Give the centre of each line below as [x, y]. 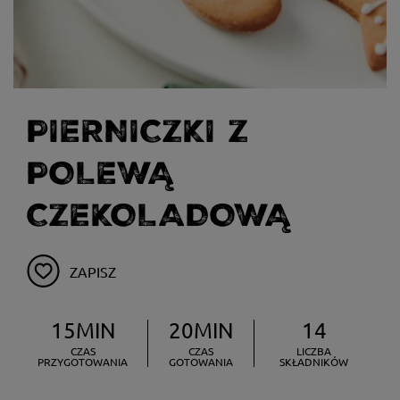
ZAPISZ [93, 271]
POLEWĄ [101, 174]
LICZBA [314, 351]
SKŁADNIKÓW [314, 362]
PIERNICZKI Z [138, 132]
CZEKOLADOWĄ [159, 216]
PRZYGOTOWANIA [83, 362]
